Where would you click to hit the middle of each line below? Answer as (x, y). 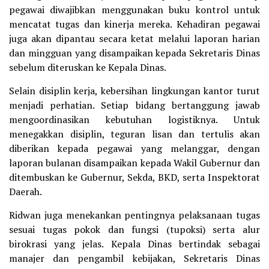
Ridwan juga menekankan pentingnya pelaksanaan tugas (134, 215)
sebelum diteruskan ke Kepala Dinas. (88, 67)
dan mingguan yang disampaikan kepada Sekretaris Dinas (134, 53)
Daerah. (26, 191)
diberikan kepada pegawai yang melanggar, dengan (134, 148)
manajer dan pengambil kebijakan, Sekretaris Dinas (134, 258)
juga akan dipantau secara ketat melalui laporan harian (134, 38)
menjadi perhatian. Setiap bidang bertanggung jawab (134, 105)
